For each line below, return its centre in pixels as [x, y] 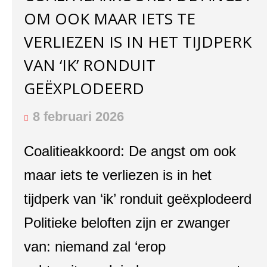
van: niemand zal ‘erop [95, 246]
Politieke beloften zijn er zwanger [127, 223]
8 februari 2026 [78, 117]
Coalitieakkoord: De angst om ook [130, 151]
